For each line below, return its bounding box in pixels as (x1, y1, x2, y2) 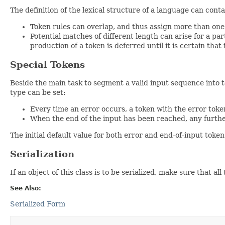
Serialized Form (10, 200, 65, 208)
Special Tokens (10, 59, 85, 70)
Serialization (10, 149, 74, 160)
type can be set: (10, 88, 66, 97)
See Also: (10, 185, 41, 192)
